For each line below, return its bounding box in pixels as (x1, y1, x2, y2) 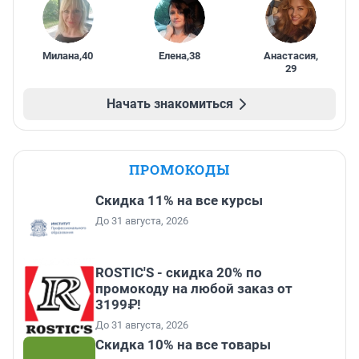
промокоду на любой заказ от (95, 280, 292, 297)
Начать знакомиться (107, 96, 233, 112)
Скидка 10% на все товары (95, 337, 271, 353)
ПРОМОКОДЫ (129, 160, 230, 179)
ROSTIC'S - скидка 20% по (95, 264, 262, 281)
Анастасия (264, 50, 317, 63)
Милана (42, 50, 80, 63)
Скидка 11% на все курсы (95, 192, 263, 209)
